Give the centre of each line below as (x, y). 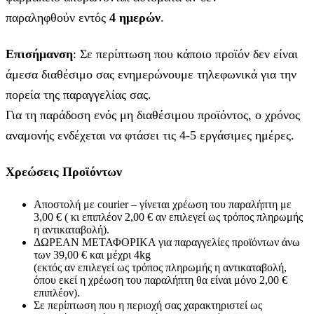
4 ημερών (133, 17)
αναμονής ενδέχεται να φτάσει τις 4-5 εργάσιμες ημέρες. (150, 135)
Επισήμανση (39, 54)
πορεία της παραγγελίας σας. (78, 94)
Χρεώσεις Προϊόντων (64, 171)
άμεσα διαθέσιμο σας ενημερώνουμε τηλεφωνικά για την (151, 74)
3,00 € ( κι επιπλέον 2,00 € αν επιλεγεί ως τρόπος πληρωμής (168, 217)
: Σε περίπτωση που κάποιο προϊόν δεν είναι (185, 54)
